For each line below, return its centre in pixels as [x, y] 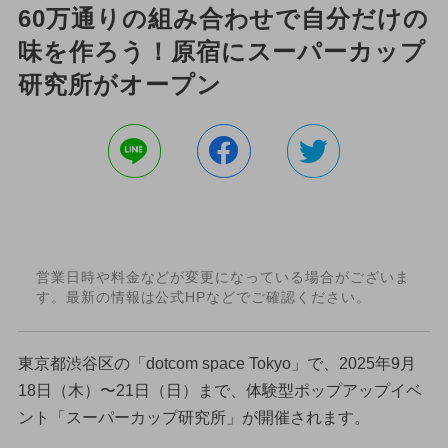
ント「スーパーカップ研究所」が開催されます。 [193, 417]
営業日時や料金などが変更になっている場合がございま [222, 277]
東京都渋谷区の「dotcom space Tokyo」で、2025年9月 [216, 363]
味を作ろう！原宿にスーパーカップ [222, 51]
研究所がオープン [119, 84]
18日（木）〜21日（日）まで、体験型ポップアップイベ [219, 390]
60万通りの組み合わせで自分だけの [223, 18]
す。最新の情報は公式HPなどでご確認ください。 [203, 297]
